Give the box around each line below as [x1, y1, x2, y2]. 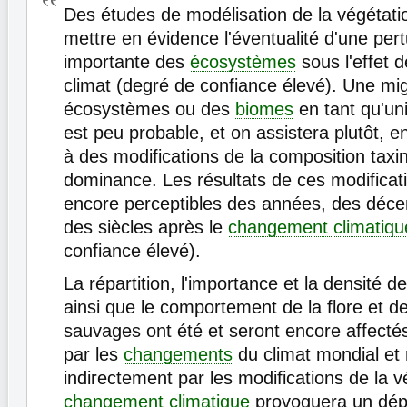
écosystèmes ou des [64, 99, 235, 120]
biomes [235, 99, 293, 120]
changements [124, 344, 233, 365]
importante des [64, 52, 190, 73]
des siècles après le [64, 217, 228, 238]
